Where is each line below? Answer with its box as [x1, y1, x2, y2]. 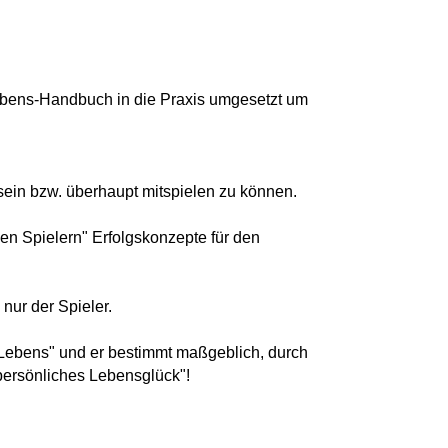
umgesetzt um [205, 90, 308, 108]
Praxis [160, 90, 205, 108]
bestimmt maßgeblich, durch [108, 343, 308, 361]
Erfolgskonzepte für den [92, 228, 260, 246]
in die [113, 90, 160, 108]
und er [55, 343, 108, 361]
